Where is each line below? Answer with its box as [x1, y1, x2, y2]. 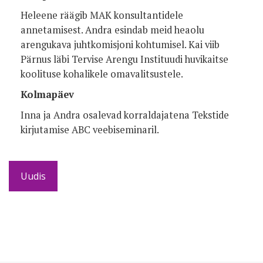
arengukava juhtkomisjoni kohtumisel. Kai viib [21, 38, 220, 51]
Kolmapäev [21, 87, 74, 101]
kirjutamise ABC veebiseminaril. [21, 123, 159, 136]
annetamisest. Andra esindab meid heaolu [21, 23, 204, 36]
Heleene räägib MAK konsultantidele [21, 8, 183, 22]
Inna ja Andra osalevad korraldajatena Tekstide [21, 108, 229, 122]
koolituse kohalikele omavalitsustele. [21, 67, 183, 80]
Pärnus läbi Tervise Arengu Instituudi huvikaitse [21, 52, 228, 66]
